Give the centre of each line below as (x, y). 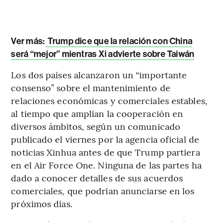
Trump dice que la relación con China (119, 41)
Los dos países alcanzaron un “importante (99, 75)
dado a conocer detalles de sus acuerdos (97, 178)
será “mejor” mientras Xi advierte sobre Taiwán (103, 54)
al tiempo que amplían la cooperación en (97, 113)
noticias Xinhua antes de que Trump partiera (106, 152)
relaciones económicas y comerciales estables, (109, 101)
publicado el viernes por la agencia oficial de (105, 139)
